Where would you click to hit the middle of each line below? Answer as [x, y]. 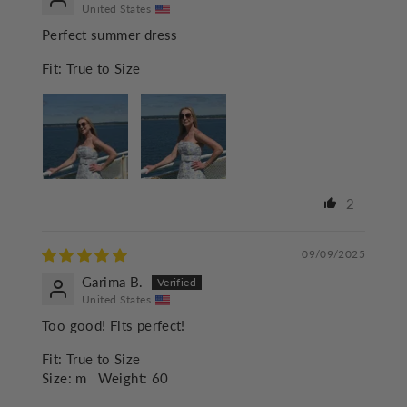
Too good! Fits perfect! [114, 326]
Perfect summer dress [110, 35]
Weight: [123, 378]
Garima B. [113, 282]
